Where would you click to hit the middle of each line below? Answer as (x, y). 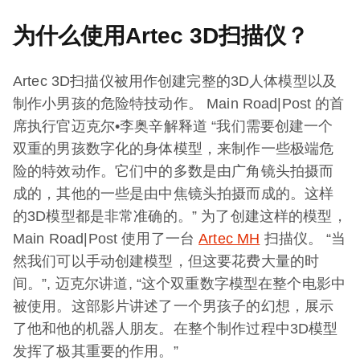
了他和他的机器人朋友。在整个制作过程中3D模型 (176, 329)
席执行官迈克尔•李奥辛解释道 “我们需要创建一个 (173, 127)
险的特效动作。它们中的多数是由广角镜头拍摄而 (174, 172)
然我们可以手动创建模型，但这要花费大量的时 (166, 262)
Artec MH (229, 239)
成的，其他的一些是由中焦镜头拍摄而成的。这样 (174, 194)
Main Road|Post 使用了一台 (106, 239)
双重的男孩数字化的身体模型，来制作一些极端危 (174, 149)
